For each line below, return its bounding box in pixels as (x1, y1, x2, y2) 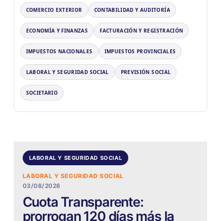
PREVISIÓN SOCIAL (120, 69, 171, 76)
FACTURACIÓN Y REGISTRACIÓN (100, 27, 184, 35)
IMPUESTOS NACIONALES (26, 48, 93, 55)
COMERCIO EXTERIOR (26, 6, 82, 14)
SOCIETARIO (26, 89, 58, 97)
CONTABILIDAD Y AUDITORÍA (94, 6, 170, 14)
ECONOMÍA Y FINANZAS (26, 27, 88, 35)
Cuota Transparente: (22, 194, 144, 211)
